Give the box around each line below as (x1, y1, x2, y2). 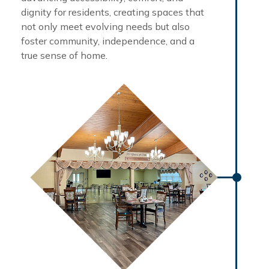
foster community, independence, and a (21, 34, 195, 47)
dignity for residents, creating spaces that (21, 5, 204, 18)
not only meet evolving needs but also (21, 20, 190, 32)
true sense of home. (21, 49, 107, 61)
